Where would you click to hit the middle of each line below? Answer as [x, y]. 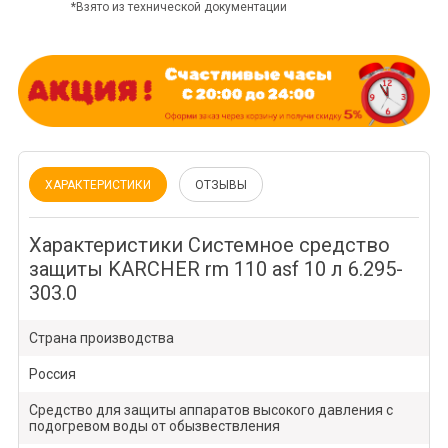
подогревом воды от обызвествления [154, 426]
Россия [52, 374]
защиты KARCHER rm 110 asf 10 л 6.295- [215, 269]
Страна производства [101, 338]
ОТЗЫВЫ [220, 185]
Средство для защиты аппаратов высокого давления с [210, 410]
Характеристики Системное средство [209, 245]
